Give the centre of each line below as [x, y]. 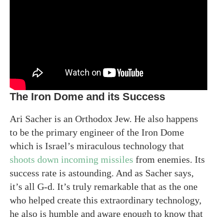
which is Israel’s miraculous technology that [97, 146]
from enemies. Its [169, 159]
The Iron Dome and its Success [87, 96]
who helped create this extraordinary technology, [106, 200]
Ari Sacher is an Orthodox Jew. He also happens [104, 118]
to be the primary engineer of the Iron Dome [97, 132]
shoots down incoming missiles [71, 159]
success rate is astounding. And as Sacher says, [102, 173]
